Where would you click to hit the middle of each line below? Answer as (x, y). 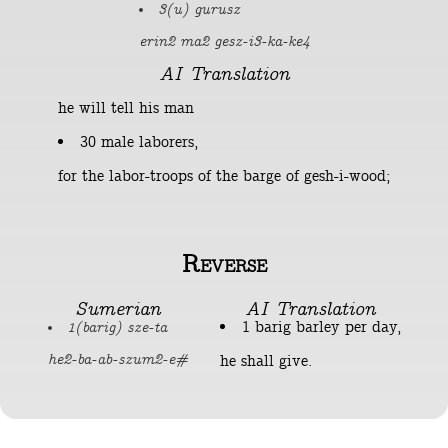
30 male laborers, (139, 142)
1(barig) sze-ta (117, 327)
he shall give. (265, 361)
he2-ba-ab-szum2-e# (117, 360)
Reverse (224, 265)
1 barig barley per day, (321, 327)
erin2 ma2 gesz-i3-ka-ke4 (224, 42)
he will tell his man (126, 108)
